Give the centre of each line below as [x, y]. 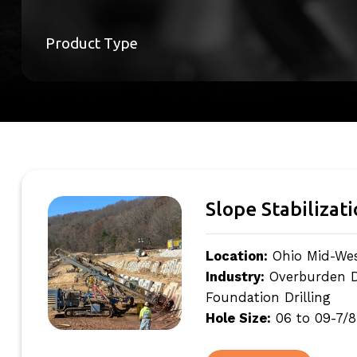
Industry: [235, 277]
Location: [236, 256]
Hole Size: [238, 318]
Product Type [92, 43]
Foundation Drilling [268, 297]
